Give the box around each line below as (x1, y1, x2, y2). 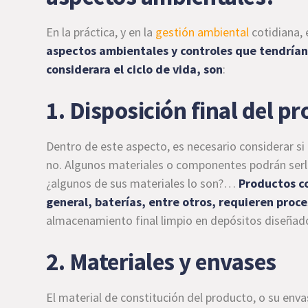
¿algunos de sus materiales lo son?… (46, 175, 239, 191)
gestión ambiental (155, 23, 250, 40)
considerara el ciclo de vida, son (46, 60, 223, 77)
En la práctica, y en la (46, 23, 156, 40)
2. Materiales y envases (46, 246, 276, 277)
